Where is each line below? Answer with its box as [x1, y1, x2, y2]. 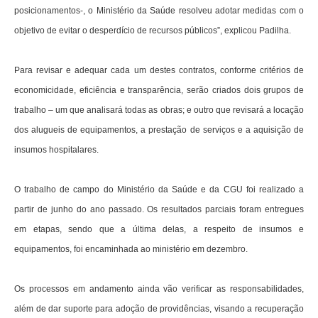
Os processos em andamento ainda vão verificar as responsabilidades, [14, 284, 304, 295]
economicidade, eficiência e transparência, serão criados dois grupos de [14, 85, 304, 96]
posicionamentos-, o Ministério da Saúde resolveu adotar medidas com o [14, 6, 304, 16]
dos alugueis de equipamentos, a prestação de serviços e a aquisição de [14, 125, 304, 136]
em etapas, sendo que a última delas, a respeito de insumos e [14, 224, 304, 235]
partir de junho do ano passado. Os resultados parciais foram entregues [14, 204, 304, 215]
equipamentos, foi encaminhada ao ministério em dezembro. [14, 244, 248, 255]
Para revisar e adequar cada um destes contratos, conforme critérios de [14, 65, 304, 76]
